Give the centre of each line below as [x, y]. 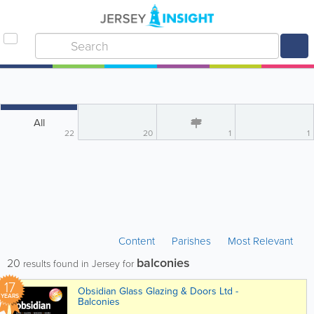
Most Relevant [260, 241]
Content [138, 241]
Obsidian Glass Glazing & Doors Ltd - [158, 291]
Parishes [191, 241]
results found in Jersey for [78, 264]
